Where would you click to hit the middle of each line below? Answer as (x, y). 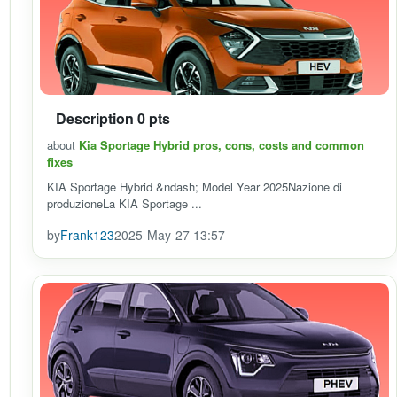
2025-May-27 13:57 (170, 235)
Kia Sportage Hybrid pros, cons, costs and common (222, 145)
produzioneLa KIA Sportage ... (125, 203)
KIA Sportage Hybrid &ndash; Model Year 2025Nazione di (195, 187)
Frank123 (87, 235)
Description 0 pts (113, 118)
